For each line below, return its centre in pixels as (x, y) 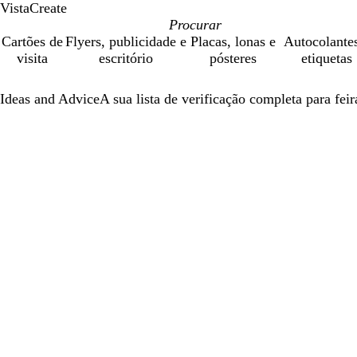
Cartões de (33, 41)
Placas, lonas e (233, 41)
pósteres (233, 58)
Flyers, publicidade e (126, 41)
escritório (126, 58)
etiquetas (326, 58)
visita (33, 58)
